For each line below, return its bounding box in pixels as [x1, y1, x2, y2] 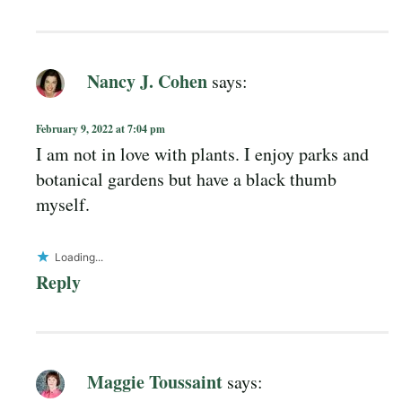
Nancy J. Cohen [87, 67, 207, 94]
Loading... [55, 250, 103, 265]
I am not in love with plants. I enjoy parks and [36, 142, 369, 167]
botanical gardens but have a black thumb [36, 167, 336, 192]
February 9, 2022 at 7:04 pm [36, 121, 165, 137]
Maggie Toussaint [87, 368, 223, 395]
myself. [36, 192, 90, 217]
